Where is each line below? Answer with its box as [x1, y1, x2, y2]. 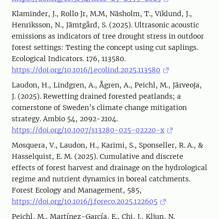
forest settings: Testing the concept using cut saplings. [12, 43, 198, 52]
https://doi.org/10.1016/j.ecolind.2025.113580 [12, 66, 160, 74]
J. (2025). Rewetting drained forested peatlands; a [12, 92, 181, 101]
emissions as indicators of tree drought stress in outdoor [12, 32, 204, 41]
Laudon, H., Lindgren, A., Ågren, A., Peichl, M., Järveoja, [12, 81, 202, 89]
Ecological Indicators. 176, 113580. [12, 54, 126, 63]
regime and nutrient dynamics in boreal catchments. [12, 175, 190, 183]
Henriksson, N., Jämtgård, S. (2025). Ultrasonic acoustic [12, 21, 199, 29]
